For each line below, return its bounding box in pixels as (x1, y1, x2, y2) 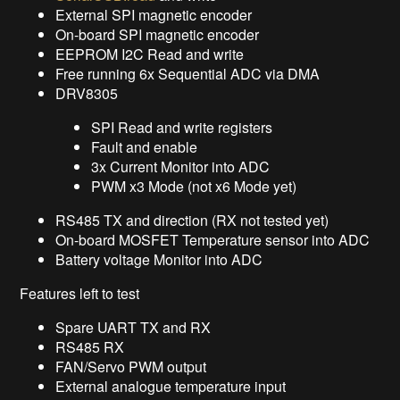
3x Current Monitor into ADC (91, 155, 271, 177)
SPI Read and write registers (91, 116, 273, 137)
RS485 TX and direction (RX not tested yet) (55, 209, 329, 230)
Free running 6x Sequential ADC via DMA (55, 62, 321, 84)
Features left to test (20, 282, 140, 304)
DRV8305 (55, 82, 122, 104)
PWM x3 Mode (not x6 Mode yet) (91, 175, 297, 196)
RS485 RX (55, 336, 125, 357)
